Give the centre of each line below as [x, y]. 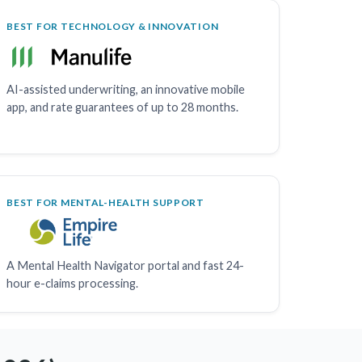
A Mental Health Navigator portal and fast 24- [126, 265]
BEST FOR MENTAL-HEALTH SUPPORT [105, 202]
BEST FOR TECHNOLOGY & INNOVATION [113, 26]
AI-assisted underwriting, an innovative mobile [126, 89]
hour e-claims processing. [73, 283]
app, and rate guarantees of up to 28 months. [123, 107]
